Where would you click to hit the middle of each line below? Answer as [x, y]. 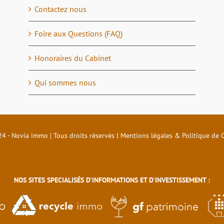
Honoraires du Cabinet [73, 58]
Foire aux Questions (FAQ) [79, 33]
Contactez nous [61, 9]
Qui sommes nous [65, 82]
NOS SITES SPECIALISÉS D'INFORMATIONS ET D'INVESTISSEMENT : [112, 180]
